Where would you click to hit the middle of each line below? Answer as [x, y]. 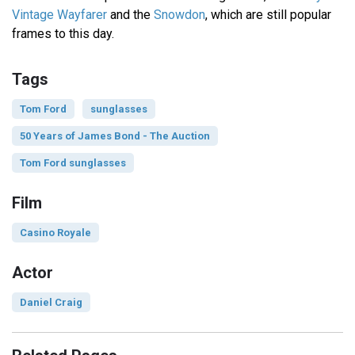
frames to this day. [63, 33]
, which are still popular [268, 14]
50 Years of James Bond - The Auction [115, 136]
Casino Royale [55, 232]
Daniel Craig [51, 302]
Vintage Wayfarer [59, 14]
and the [130, 14]
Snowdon [179, 14]
